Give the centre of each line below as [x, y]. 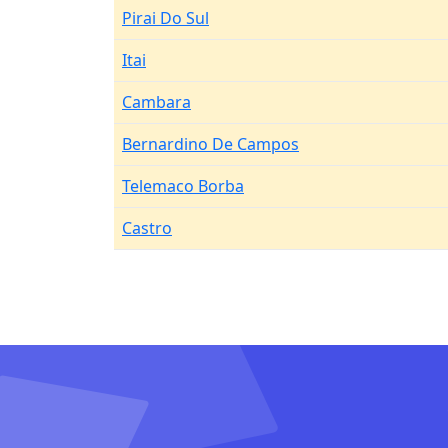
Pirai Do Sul [165, 18]
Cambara [156, 102]
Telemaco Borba [183, 186]
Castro [147, 228]
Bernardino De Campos [210, 144]
